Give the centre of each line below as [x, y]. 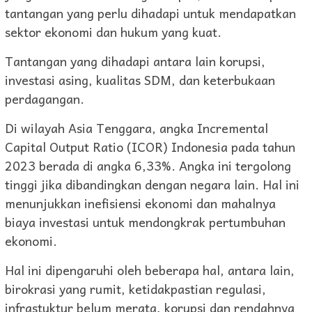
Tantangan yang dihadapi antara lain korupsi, [135, 61]
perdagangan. [45, 99]
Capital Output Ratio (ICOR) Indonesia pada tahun [150, 147]
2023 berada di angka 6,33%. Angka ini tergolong [148, 166]
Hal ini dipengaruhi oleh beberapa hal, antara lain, [150, 270]
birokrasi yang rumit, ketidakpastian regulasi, [135, 289]
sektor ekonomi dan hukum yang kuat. [113, 32]
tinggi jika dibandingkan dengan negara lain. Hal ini [152, 185]
